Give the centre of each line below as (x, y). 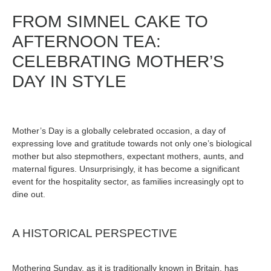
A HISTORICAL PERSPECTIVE (95, 233)
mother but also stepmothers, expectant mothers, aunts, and (128, 156)
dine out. (29, 194)
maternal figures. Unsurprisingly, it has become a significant (126, 169)
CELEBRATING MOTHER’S (118, 61)
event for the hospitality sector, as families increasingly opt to (128, 182)
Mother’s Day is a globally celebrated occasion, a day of (119, 131)
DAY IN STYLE (69, 81)
